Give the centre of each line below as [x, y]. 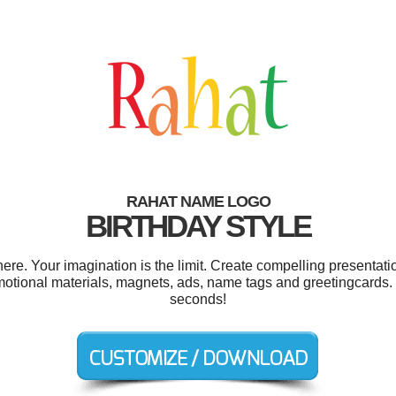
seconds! [198, 299]
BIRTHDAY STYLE [198, 226]
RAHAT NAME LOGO [198, 202]
